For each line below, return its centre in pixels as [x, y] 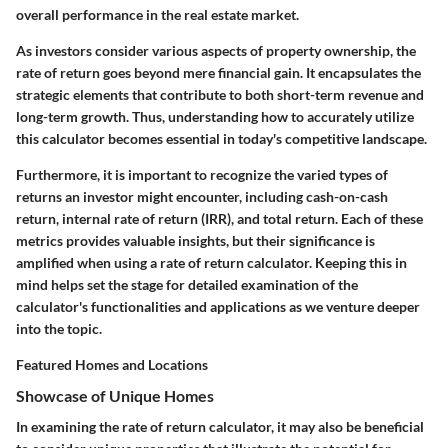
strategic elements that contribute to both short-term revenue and [220, 94]
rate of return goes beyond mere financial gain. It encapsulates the [218, 72]
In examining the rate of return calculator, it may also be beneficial [220, 426]
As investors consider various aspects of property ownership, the [216, 50]
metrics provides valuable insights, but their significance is [195, 240]
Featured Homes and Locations [112, 364]
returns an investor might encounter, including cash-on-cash [202, 196]
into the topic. [59, 328]
